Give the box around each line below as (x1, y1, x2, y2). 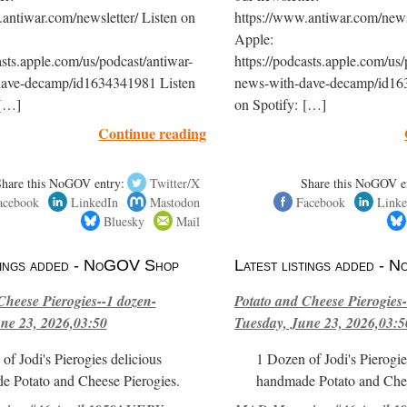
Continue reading (98, 122, 207, 144)
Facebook (295, 193, 345, 211)
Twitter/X (150, 174, 201, 192)
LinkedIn (71, 193, 119, 211)
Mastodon (150, 193, 201, 211)
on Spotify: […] (233, 94, 326, 114)
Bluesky (104, 212, 145, 230)
